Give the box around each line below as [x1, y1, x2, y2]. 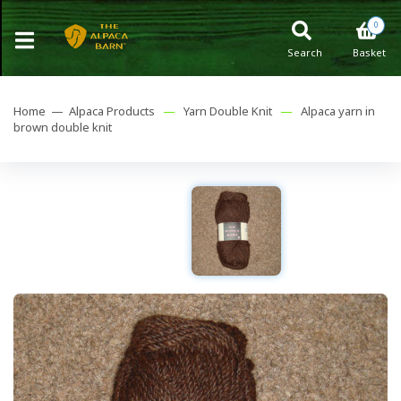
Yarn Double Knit [183, 103, 272, 119]
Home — [13, 103, 69, 119]
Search [287, 46, 322, 59]
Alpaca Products [69, 103, 155, 119]
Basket [353, 46, 386, 59]
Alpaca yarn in [301, 103, 375, 119]
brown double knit [13, 119, 112, 135]
